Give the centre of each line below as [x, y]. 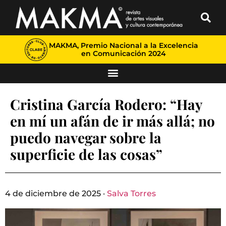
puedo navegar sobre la [86, 137]
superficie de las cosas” [86, 154]
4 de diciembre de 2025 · [56, 193]
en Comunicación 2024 [123, 53]
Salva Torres [131, 193]
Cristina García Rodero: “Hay [106, 104]
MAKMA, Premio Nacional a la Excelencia [123, 45]
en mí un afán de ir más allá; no [112, 121]
